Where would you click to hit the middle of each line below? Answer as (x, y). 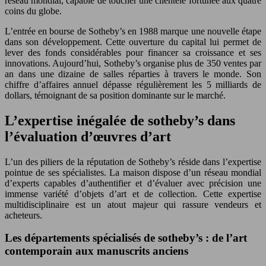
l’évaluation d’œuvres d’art (88, 136)
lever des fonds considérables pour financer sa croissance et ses (133, 52)
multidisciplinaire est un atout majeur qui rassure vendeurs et (133, 204)
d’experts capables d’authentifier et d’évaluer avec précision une (133, 183)
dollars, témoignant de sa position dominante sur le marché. (115, 95)
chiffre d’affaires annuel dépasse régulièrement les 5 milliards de (133, 84)
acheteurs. (23, 215)
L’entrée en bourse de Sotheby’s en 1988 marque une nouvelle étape (133, 31)
